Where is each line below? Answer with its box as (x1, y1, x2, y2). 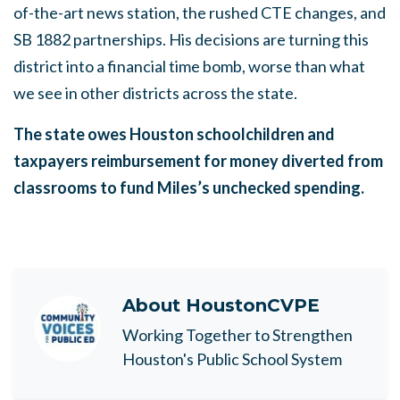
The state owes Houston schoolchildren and (13, 123, 335, 144)
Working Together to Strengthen (122, 324, 353, 345)
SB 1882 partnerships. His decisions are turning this (13, 29, 369, 49)
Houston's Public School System (122, 348, 342, 369)
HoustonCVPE (186, 294, 320, 316)
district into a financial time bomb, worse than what (13, 55, 365, 76)
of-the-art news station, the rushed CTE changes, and (13, 2, 386, 22)
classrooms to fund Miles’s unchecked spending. (13, 177, 364, 197)
